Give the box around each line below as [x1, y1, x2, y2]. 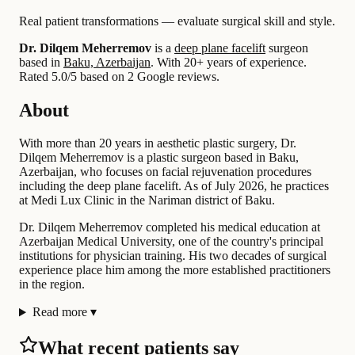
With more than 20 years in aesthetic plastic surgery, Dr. [19, 136, 296, 151]
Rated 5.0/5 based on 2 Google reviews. [19, 69, 219, 83]
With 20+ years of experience [154, 55, 303, 69]
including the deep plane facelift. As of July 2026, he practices [19, 179, 329, 193]
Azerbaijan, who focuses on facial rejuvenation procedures [19, 165, 311, 179]
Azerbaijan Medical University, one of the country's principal [19, 235, 323, 249]
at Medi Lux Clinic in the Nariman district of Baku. [19, 193, 275, 208]
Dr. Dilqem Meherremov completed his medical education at [19, 220, 320, 235]
